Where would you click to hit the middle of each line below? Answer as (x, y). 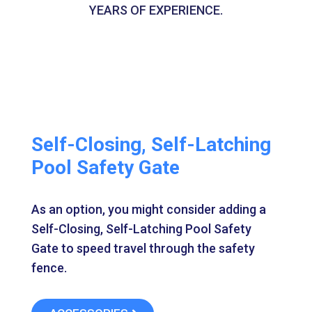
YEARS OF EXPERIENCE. (156, 10)
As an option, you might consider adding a (148, 210)
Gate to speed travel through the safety (143, 249)
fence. (49, 268)
